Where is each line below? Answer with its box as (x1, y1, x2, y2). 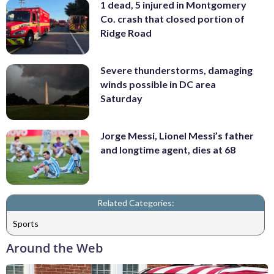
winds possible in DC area (100, 78, 216, 91)
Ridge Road (100, 27, 152, 39)
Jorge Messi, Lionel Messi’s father (100, 129, 254, 141)
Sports (13, 218, 39, 229)
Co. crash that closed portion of (100, 13, 245, 25)
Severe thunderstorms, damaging (100, 64, 253, 76)
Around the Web (6, 240, 103, 257)
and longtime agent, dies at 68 (100, 143, 235, 155)
